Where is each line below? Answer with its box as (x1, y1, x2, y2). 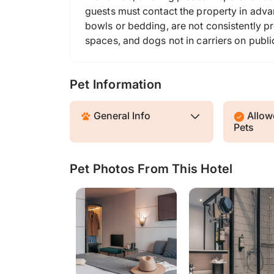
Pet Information (70, 77, 161, 92)
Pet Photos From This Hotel (70, 161, 233, 176)
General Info (91, 109, 150, 122)
